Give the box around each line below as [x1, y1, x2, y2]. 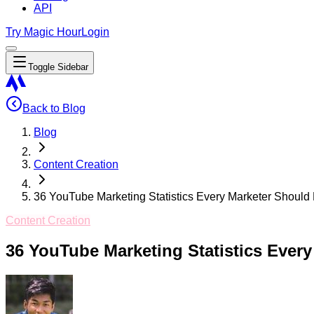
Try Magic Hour [6, 26, 81, 38]
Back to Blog [22, 102, 86, 114]
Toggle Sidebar [28, 62, 88, 72]
